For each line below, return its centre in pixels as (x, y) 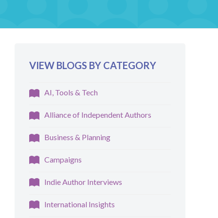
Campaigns (63, 160)
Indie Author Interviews (83, 182)
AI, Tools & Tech (71, 92)
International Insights (80, 204)
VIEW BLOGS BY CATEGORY (93, 65)
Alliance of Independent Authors (98, 115)
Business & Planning (78, 137)
